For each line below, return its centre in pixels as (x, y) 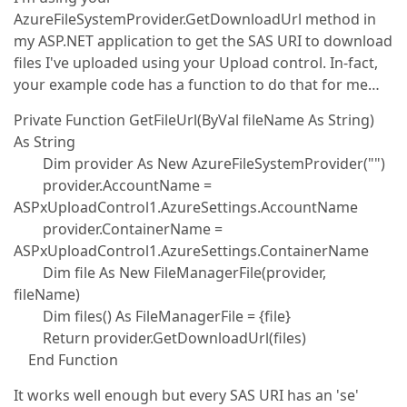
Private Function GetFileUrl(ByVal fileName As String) (194, 120)
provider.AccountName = (113, 185)
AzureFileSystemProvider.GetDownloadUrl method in (195, 19)
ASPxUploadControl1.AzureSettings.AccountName (186, 207)
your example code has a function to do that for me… (197, 84)
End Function (66, 360)
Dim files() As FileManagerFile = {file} (152, 316)
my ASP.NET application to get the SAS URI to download (203, 41)
